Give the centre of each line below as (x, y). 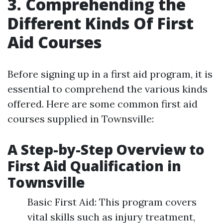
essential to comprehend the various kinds (108, 89)
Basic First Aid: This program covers (112, 202)
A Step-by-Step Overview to (106, 150)
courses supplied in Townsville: (81, 119)
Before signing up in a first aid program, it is (110, 74)
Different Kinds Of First (101, 23)
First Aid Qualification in (94, 166)
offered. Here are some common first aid (103, 104)
